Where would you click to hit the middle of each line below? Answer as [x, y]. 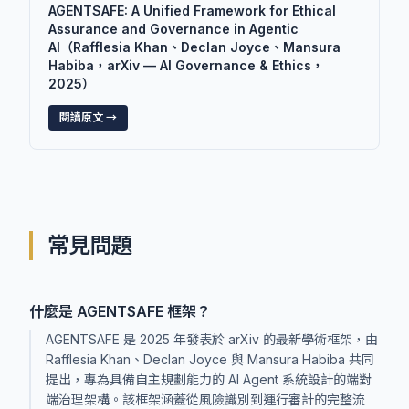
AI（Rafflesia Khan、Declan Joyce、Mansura [194, 47]
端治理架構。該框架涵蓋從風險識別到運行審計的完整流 [205, 399]
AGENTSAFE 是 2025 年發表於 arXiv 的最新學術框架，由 [212, 339]
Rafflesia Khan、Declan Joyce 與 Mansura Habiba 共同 [210, 359]
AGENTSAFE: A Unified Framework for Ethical [192, 10]
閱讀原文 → [88, 117]
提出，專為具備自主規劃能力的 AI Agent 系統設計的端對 [209, 379]
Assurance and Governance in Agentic [173, 29]
